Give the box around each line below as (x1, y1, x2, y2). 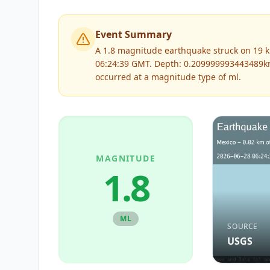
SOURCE (227, 221, 258, 231)
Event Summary (95, 28, 172, 41)
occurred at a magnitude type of (95, 71, 228, 83)
